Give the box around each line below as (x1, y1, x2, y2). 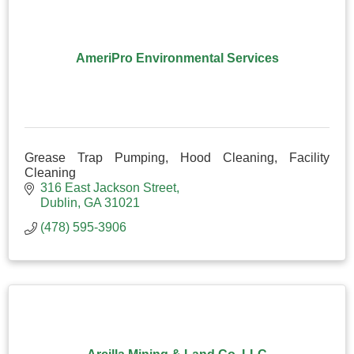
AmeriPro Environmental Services (75, 51, 279, 65)
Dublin (40, 195, 77, 209)
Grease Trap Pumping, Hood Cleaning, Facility (24, 150, 330, 164)
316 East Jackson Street (40, 180, 176, 194)
